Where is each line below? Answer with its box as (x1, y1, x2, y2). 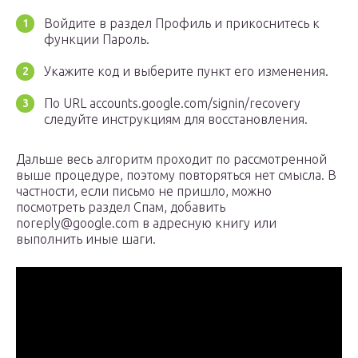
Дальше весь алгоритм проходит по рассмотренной (16, 152, 327, 167)
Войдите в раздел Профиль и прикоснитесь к (44, 16, 320, 31)
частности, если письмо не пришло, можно (16, 184, 272, 199)
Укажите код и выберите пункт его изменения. (44, 64, 328, 79)
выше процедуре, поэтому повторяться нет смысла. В (16, 168, 336, 183)
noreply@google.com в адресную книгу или (16, 216, 276, 231)
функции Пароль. (44, 32, 149, 47)
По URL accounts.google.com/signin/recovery (44, 96, 300, 111)
